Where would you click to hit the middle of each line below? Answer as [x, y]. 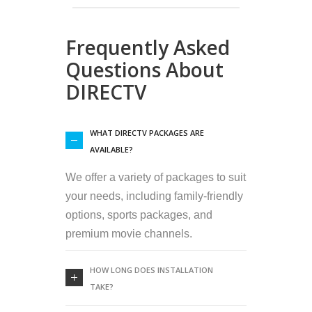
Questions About [145, 70]
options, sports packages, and [139, 215]
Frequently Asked [148, 48]
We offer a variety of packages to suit [156, 178]
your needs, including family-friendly [154, 196]
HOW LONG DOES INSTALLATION [151, 270]
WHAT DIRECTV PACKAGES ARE [147, 133]
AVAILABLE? [111, 150]
